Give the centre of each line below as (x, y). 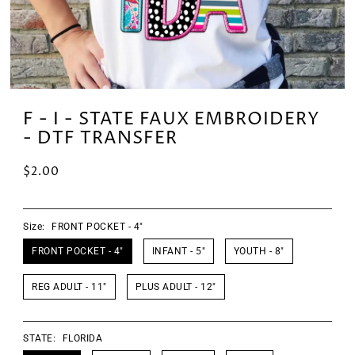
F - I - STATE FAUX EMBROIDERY (172, 119)
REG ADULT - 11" (69, 287)
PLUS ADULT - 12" (176, 287)
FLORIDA (82, 339)
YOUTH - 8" (259, 252)
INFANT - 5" (179, 252)
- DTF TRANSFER (101, 138)
